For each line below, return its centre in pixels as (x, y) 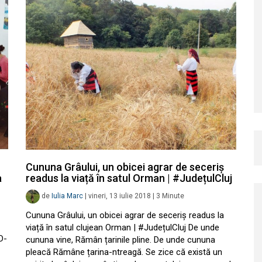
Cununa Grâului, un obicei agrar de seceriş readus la (125, 215)
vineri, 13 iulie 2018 (120, 196)
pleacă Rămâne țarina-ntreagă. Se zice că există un (124, 252)
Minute (173, 196)
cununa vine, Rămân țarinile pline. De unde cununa (120, 240)
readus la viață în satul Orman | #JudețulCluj (129, 178)
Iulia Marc (67, 196)
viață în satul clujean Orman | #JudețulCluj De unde (123, 227)
